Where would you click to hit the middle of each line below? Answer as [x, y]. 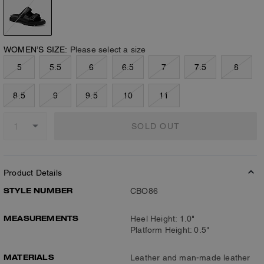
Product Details [33, 173]
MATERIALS [29, 257]
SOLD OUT [156, 126]
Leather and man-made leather [190, 258]
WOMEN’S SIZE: [36, 49]
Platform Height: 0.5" [170, 230]
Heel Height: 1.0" [163, 219]
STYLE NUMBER [38, 190]
